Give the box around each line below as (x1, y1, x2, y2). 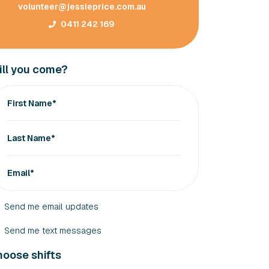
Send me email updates (4, 201, 99, 212)
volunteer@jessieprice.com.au (17, 1, 146, 12)
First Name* (7, 97, 57, 109)
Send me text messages (4, 225, 102, 236)
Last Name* (7, 132, 56, 144)
